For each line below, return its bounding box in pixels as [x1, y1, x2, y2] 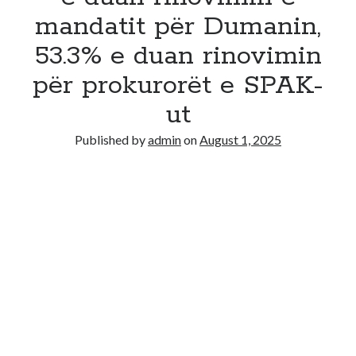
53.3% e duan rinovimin [34, 40, 322, 73]
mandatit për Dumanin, [35, 10, 321, 44]
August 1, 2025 [199, 132, 281, 147]
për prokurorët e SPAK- [33, 69, 323, 103]
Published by [75, 132, 148, 147]
